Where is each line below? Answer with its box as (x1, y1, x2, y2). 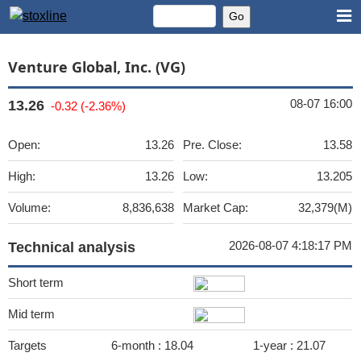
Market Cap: (183, 201, 248, 214)
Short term (8, 276, 64, 289)
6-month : (111, 338, 164, 352)
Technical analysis (8, 239, 135, 255)
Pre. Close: (183, 138, 242, 151)
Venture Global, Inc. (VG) (8, 57, 185, 77)
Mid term (8, 307, 55, 321)
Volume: (8, 201, 51, 214)
